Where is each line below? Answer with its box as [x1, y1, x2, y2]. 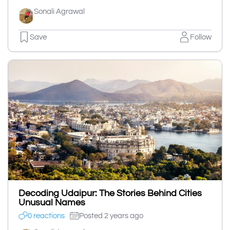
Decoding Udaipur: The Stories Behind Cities [18, 188, 202, 199]
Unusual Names [18, 198, 85, 208]
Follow [190, 33, 212, 41]
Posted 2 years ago [79, 212, 143, 220]
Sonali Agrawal [34, 8, 85, 16]
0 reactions [28, 212, 65, 220]
